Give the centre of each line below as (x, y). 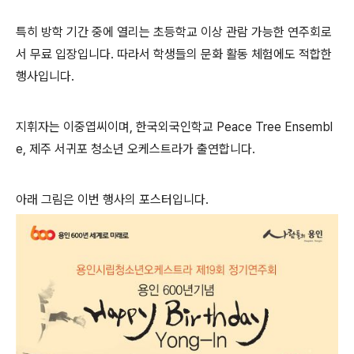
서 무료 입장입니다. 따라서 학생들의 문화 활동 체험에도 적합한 (174, 54)
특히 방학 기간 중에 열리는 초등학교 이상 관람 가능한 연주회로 (174, 32)
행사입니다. (45, 76)
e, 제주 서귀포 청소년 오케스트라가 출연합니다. (136, 149)
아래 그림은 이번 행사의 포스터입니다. (112, 200)
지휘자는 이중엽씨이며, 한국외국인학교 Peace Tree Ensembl (174, 127)
